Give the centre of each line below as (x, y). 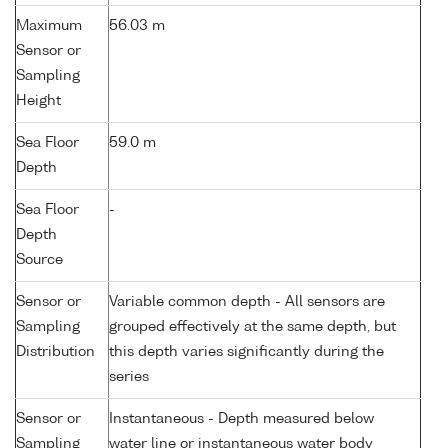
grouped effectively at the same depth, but (252, 327)
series (129, 377)
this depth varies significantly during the (246, 352)
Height (38, 101)
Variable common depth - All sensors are (247, 302)
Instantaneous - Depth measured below (241, 419)
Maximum (49, 26)
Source (39, 260)
